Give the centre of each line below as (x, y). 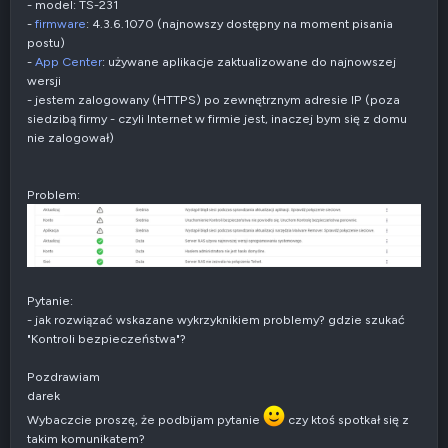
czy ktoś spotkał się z (347, 420)
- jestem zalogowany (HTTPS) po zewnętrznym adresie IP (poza (213, 99)
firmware (60, 23)
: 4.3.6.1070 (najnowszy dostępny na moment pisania (239, 23)
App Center (68, 61)
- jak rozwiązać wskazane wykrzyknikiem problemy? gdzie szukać (216, 320)
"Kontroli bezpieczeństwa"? (106, 339)
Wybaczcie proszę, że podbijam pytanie (145, 420)
